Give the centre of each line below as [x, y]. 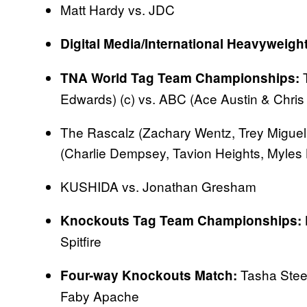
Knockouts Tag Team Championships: [181, 220]
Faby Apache [100, 295]
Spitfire [81, 241]
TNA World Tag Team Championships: [180, 77]
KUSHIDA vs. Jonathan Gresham [158, 186]
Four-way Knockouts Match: [150, 275]
